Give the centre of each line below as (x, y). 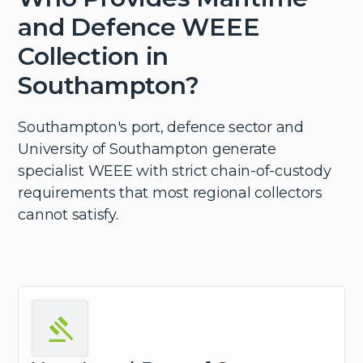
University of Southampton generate (147, 149)
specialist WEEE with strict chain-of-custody (175, 171)
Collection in (94, 56)
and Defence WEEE (139, 27)
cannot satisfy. (68, 214)
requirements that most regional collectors (170, 192)
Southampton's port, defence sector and (161, 127)
